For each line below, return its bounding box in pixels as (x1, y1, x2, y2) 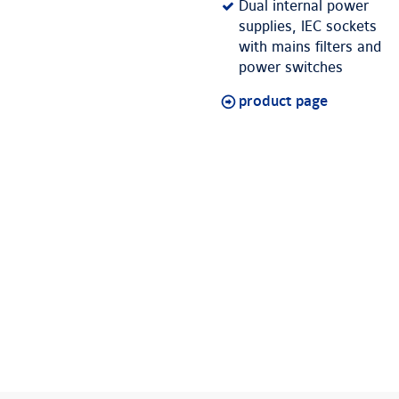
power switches (239, 59, 343, 77)
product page (239, 93, 328, 111)
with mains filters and (239, 38, 381, 57)
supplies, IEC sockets (239, 18, 377, 37)
